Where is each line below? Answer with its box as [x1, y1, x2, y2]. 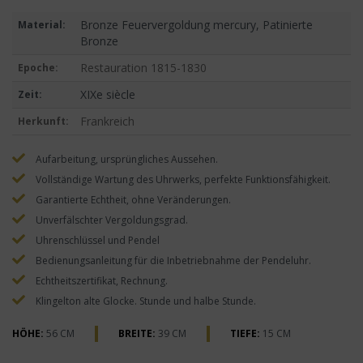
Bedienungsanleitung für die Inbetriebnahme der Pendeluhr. [33, 254, 311, 268]
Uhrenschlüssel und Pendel [33, 233, 160, 248]
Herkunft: [17, 114, 69, 129]
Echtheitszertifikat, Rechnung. [33, 274, 168, 288]
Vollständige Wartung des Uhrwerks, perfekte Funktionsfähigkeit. [33, 173, 331, 187]
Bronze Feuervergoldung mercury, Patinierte [79, 17, 313, 33]
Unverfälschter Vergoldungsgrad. [33, 213, 188, 228]
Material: [17, 18, 66, 32]
